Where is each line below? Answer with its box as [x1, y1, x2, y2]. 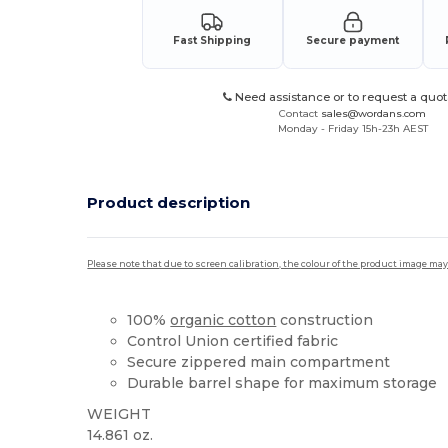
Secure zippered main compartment [127, 352, 391, 371]
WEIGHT [87, 404, 152, 423]
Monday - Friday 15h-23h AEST [277, 121, 428, 135]
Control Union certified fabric [127, 331, 339, 350]
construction [276, 310, 374, 329]
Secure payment [306, 33, 400, 47]
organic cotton [170, 310, 277, 329]
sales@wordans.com [321, 106, 427, 120]
